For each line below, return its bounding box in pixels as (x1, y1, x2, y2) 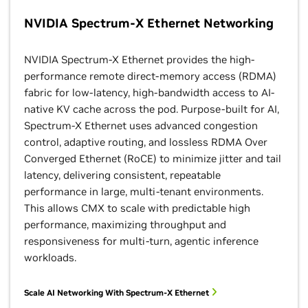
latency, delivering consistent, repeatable (24, 168, 221, 181)
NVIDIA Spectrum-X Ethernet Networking (24, 15, 274, 31)
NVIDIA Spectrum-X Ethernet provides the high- (24, 53, 254, 66)
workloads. (24, 251, 76, 264)
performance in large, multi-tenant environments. (24, 185, 263, 198)
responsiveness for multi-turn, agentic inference (24, 234, 258, 247)
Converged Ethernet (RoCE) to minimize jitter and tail (24, 152, 281, 165)
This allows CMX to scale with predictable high (24, 201, 250, 214)
